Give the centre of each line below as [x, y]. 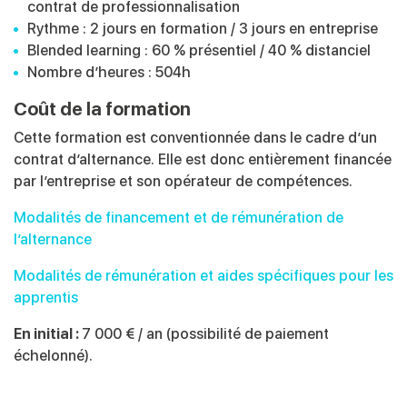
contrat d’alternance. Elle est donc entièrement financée [203, 160]
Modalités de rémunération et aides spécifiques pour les [203, 276]
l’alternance [53, 240]
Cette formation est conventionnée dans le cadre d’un [195, 138]
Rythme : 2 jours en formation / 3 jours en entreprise [203, 29]
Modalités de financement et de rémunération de [179, 218]
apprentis [46, 298]
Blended [57, 51]
